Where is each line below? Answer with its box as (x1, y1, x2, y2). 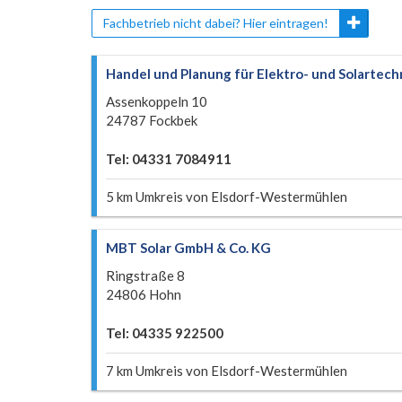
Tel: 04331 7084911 (106, 151, 232, 167)
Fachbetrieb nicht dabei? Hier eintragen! (103, 15, 328, 31)
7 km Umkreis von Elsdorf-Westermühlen (106, 363, 347, 379)
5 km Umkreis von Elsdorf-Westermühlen (106, 188, 347, 205)
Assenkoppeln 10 (106, 93, 207, 109)
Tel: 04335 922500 (106, 325, 223, 341)
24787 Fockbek (106, 112, 197, 128)
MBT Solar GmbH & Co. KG (106, 240, 271, 256)
